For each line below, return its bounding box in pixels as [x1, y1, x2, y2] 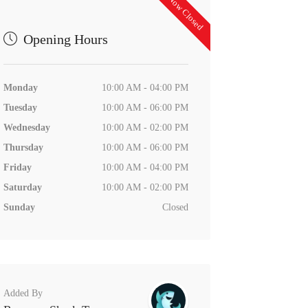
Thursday [3, 142, 43, 153]
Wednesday [3, 122, 50, 133]
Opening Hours [19, 31, 108, 47]
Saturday [3, 181, 42, 192]
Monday [3, 82, 38, 93]
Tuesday [3, 102, 37, 113]
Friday [3, 162, 32, 173]
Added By [3, 287, 43, 298]
